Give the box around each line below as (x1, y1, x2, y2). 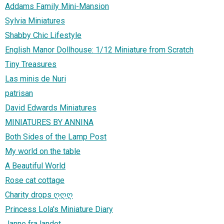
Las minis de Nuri (5, 74, 66, 84)
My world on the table (5, 146, 80, 156)
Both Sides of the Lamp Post (5, 132, 106, 142)
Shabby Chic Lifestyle (5, 30, 81, 40)
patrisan (5, 88, 33, 98)
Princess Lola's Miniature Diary (5, 204, 113, 214)
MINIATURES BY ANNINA (5, 117, 93, 127)
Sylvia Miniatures (5, 16, 65, 26)
